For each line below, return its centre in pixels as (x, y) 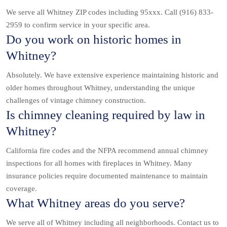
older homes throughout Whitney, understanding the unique (101, 88)
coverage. (22, 189)
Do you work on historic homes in (94, 40)
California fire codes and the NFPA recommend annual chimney (107, 151)
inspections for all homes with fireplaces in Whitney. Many (99, 163)
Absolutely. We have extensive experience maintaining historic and (112, 75)
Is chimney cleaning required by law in (106, 115)
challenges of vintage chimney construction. (76, 101)
